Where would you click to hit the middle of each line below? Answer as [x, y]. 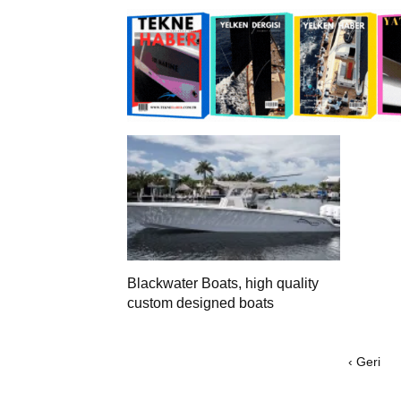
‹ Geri [364, 361]
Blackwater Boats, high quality [223, 283]
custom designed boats [200, 303]
